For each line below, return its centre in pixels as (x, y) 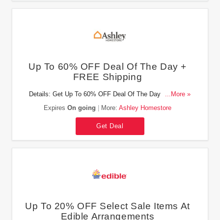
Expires (55, 108)
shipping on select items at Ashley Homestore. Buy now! (108, 104)
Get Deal (110, 126)
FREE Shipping (108, 77)
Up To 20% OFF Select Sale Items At (108, 206)
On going (81, 108)
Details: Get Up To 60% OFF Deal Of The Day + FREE (108, 94)
